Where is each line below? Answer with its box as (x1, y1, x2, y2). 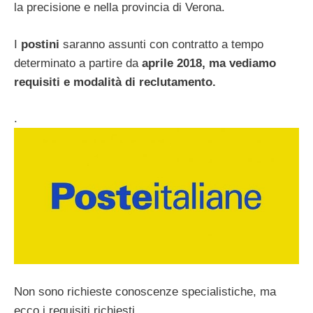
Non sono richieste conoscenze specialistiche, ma (14, 284, 276, 298)
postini (21, 37, 59, 51)
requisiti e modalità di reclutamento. (14, 75, 219, 89)
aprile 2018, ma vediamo (142, 56, 276, 70)
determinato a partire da (14, 56, 142, 70)
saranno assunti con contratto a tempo (59, 37, 263, 51)
